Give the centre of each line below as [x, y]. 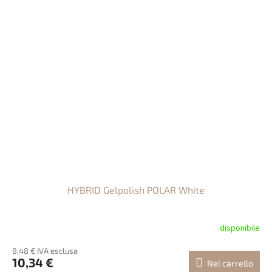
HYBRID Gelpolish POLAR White [136, 190]
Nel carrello [230, 263]
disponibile [240, 228]
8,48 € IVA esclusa [45, 251]
